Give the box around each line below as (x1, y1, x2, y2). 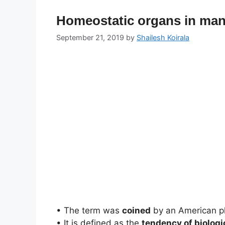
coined (122, 205, 151, 216)
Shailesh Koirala (137, 33, 189, 42)
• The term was (56, 205, 122, 216)
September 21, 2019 (56, 33, 124, 42)
